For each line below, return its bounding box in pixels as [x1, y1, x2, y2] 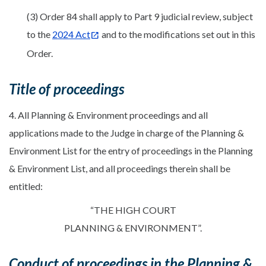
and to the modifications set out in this [100, 28, 255, 40]
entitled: [9, 180, 43, 192]
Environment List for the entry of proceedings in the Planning [9, 144, 253, 156]
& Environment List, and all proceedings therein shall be [9, 162, 230, 174]
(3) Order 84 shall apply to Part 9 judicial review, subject [27, 10, 253, 22]
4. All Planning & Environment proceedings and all [9, 109, 208, 121]
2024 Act [52, 28, 90, 40]
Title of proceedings [9, 80, 124, 97]
